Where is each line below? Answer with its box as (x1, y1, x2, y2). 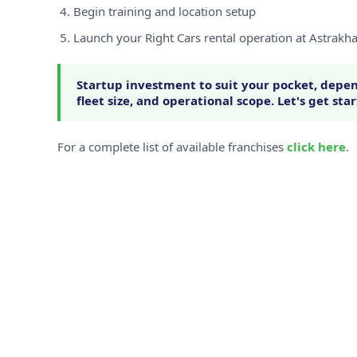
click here (287, 139, 346, 155)
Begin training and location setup (73, 3, 256, 19)
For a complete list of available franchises (57, 139, 287, 155)
